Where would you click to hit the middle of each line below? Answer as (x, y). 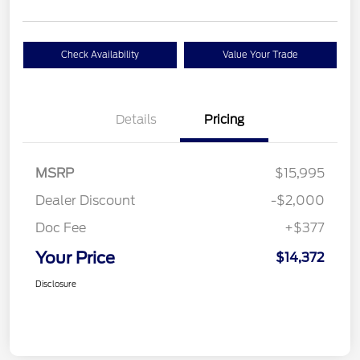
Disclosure (56, 284)
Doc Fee (61, 228)
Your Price (75, 258)
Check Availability (100, 55)
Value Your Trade (260, 55)
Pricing (224, 120)
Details (136, 120)
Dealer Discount (86, 201)
